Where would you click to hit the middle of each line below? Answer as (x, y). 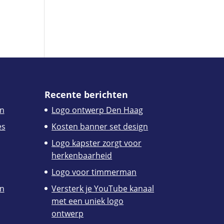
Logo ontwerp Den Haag (97, 110)
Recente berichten (86, 94)
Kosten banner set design (100, 126)
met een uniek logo (88, 201)
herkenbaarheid (82, 155)
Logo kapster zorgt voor (97, 143)
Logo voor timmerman (94, 172)
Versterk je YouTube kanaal (103, 188)
